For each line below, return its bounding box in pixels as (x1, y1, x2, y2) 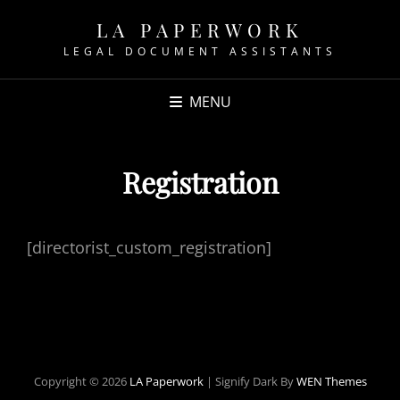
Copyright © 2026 (33, 373, 129, 389)
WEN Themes (296, 373, 367, 389)
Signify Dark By (214, 373, 296, 389)
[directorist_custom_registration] (27, 237, 271, 258)
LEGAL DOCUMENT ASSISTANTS (63, 44, 337, 59)
